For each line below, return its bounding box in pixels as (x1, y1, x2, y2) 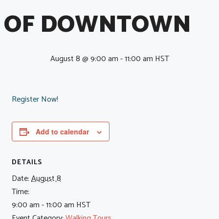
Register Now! (12, 93, 58, 107)
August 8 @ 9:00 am (50, 52, 118, 66)
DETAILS (12, 157, 42, 169)
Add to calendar (36, 127, 89, 137)
